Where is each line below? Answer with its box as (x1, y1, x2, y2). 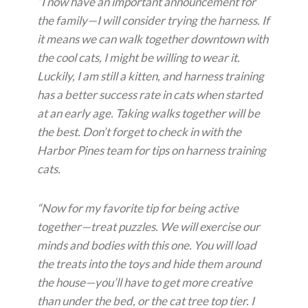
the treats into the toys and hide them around (37, 256, 261, 272)
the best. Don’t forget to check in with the (37, 124, 241, 140)
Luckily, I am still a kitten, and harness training (37, 69, 264, 84)
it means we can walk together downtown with (37, 32, 268, 47)
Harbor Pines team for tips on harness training (37, 143, 266, 158)
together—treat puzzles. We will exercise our (37, 219, 260, 234)
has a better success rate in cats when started (37, 87, 263, 102)
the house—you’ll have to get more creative (37, 275, 252, 290)
